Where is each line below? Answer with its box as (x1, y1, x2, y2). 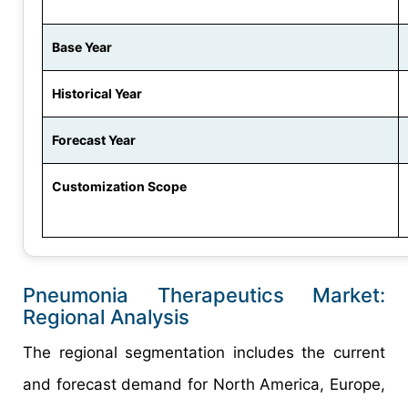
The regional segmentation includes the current (23, 343, 385, 362)
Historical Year (52, 86, 142, 102)
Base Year (52, 39, 112, 56)
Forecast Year (52, 132, 136, 148)
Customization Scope (52, 178, 187, 195)
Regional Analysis (23, 305, 189, 330)
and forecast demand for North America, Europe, (23, 375, 385, 394)
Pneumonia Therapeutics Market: (23, 283, 385, 308)
